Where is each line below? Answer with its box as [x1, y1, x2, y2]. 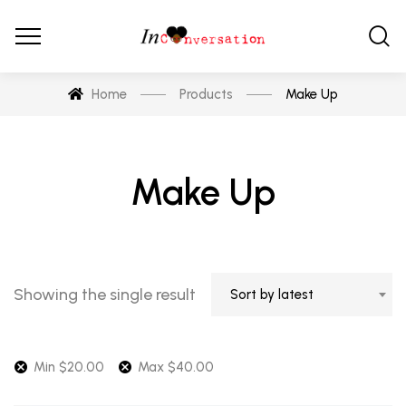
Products [179, 86, 233, 102]
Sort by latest [230, 286, 314, 303]
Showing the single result [14, 284, 196, 304]
